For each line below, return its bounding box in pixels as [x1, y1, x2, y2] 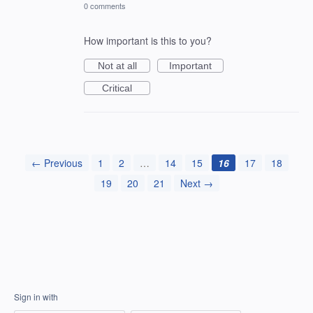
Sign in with [14, 291, 58, 303]
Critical [102, 82, 132, 94]
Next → [180, 176, 213, 191]
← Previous [31, 156, 82, 170]
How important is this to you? [84, 34, 212, 48]
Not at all [97, 60, 137, 72]
